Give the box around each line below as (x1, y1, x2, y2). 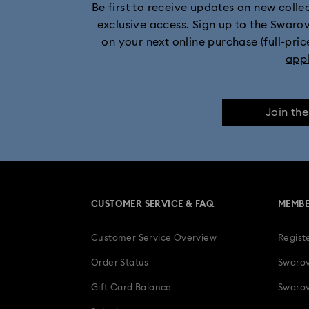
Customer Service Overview (91, 234, 217, 243)
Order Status (91, 259, 149, 268)
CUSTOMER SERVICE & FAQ (91, 200, 215, 210)
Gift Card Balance (91, 283, 172, 293)
